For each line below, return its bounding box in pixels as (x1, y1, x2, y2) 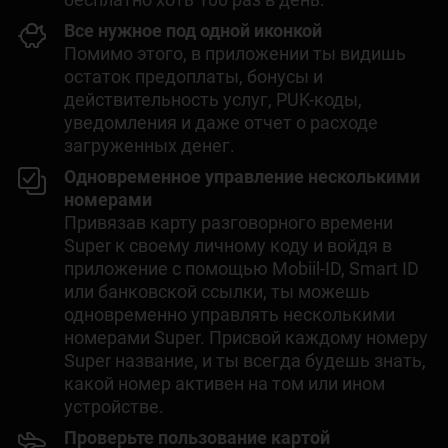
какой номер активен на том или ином (64, 372, 385, 394)
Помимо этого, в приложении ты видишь (64, 42, 406, 64)
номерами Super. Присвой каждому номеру (64, 326, 428, 348)
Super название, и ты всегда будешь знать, (64, 349, 426, 371)
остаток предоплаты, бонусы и (64, 65, 323, 87)
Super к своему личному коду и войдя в (64, 234, 392, 256)
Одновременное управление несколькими (64, 165, 420, 187)
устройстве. (64, 395, 164, 417)
